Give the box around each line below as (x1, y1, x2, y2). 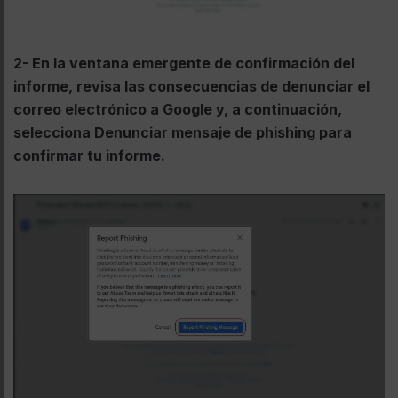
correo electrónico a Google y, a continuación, (13, 99, 342, 118)
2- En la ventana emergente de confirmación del (13, 53, 354, 72)
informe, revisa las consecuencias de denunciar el (13, 76, 370, 95)
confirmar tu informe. (13, 146, 165, 164)
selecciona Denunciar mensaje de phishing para (13, 123, 352, 141)
